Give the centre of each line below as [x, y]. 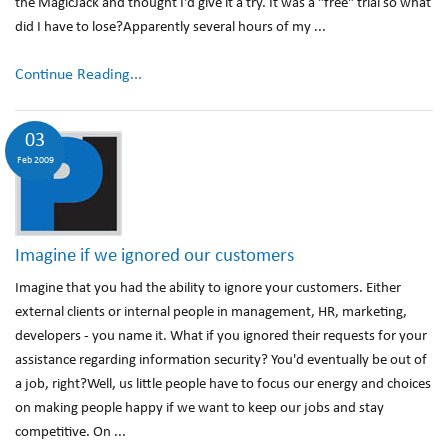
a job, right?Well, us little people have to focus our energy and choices [223, 384]
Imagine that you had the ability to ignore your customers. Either [208, 288]
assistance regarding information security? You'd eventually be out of [221, 360]
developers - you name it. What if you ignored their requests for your [221, 336]
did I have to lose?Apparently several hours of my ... [170, 27]
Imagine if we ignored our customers [154, 256]
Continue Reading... [78, 75]
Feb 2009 [35, 160]
